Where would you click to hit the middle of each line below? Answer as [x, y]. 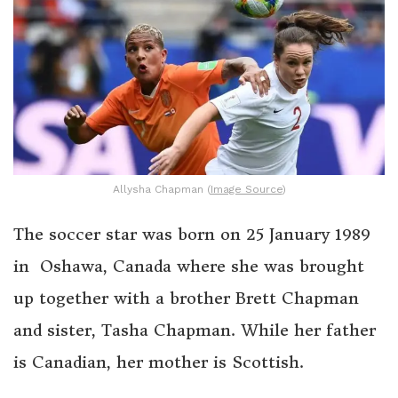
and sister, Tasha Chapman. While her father [195, 330]
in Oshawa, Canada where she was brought [189, 266]
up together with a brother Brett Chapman [186, 298]
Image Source [246, 189]
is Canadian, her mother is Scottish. [159, 362]
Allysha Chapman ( [161, 189]
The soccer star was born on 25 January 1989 [192, 234]
